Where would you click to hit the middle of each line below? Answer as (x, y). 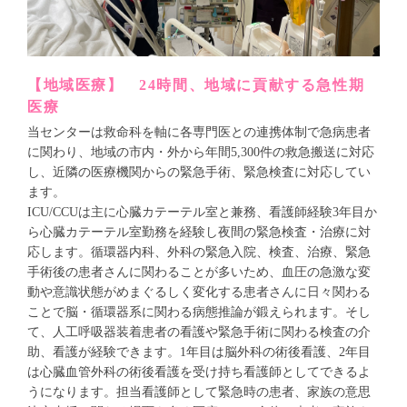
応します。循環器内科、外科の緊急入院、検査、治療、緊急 (199, 252)
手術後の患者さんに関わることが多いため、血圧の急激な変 (199, 272)
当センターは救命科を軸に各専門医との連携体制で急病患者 (199, 132)
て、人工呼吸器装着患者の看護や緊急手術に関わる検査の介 (199, 332)
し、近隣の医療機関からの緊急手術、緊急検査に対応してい (199, 172)
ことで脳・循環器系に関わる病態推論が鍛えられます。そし (199, 312)
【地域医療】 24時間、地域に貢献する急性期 (196, 85)
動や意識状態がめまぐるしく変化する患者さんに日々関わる (199, 292)
